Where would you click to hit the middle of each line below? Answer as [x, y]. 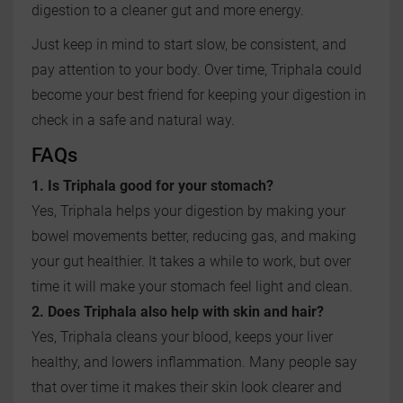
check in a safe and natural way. [133, 121]
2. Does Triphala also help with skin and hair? [178, 312]
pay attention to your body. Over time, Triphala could [197, 70]
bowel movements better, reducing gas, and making [194, 237]
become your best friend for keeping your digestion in [199, 95]
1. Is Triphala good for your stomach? [152, 186]
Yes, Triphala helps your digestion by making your [188, 211]
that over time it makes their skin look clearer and [187, 388]
